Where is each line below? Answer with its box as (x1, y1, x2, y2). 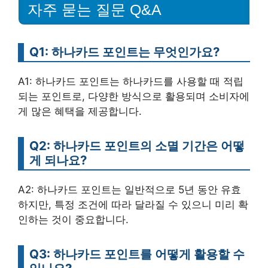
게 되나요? (29, 153, 87, 168)
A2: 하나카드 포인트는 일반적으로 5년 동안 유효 (18, 184, 241, 196)
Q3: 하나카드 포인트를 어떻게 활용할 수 (29, 246, 245, 262)
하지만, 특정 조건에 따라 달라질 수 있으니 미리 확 (18, 199, 248, 211)
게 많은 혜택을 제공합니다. (18, 105, 142, 118)
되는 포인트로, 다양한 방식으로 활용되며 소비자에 (18, 90, 249, 103)
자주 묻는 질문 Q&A (28, 1, 162, 19)
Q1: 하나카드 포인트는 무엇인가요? (29, 44, 220, 60)
